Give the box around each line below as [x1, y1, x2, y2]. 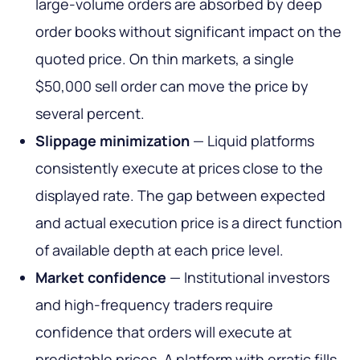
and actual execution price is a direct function [35, 213, 342, 233]
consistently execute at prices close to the [35, 158, 323, 178]
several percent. [35, 104, 145, 124]
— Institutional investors [166, 268, 329, 288]
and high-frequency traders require [35, 295, 273, 315]
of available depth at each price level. [35, 240, 284, 260]
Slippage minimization [35, 131, 190, 151]
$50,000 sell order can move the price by [35, 76, 309, 96]
